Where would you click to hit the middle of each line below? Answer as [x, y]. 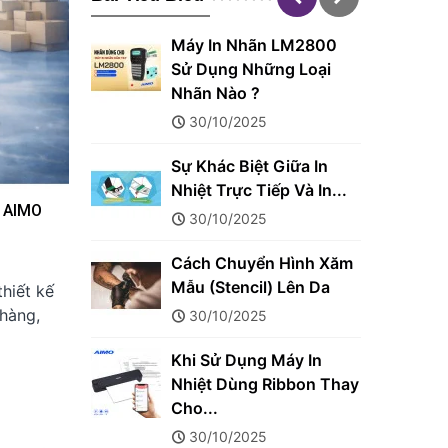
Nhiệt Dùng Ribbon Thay [265, 384]
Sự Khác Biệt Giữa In [249, 166]
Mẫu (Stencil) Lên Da [250, 287]
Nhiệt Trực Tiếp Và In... [259, 190]
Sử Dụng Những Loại [251, 69]
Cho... [194, 408]
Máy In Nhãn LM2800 [254, 45]
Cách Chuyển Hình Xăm [262, 263]
